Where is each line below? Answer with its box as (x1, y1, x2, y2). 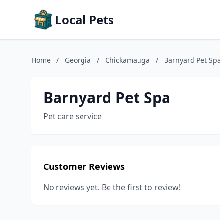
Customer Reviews (43, 161, 125, 172)
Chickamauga (105, 55, 150, 65)
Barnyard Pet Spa (43, 87, 170, 108)
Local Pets (55, 11, 114, 27)
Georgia (65, 55, 91, 65)
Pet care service (43, 111, 102, 122)
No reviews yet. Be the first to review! (43, 182, 181, 192)
